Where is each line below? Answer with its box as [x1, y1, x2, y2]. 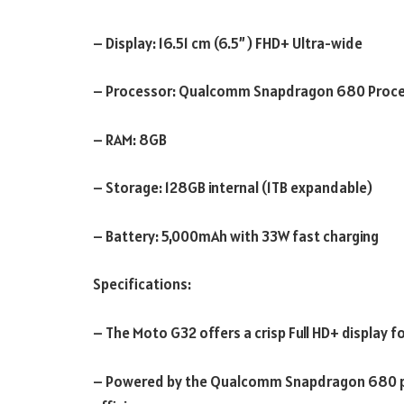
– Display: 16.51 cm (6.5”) [93, 32, 255, 53]
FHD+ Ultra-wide [255, 32, 365, 53]
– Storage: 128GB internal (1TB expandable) [93, 178, 372, 198]
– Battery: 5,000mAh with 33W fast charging [93, 225, 379, 246]
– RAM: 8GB [93, 129, 167, 150]
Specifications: [93, 274, 191, 295]
